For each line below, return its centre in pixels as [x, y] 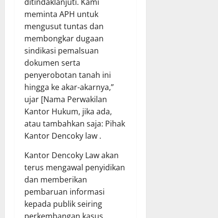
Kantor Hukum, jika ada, [68, 112]
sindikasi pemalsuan [62, 51]
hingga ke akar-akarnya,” [69, 87]
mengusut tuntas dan [64, 27]
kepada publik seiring [63, 204]
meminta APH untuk [61, 14]
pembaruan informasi [64, 192]
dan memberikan [56, 180]
